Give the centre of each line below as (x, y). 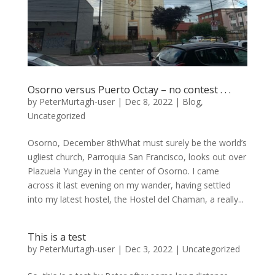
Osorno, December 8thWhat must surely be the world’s (137, 142)
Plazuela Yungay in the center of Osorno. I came (123, 171)
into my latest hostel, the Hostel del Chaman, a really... (135, 199)
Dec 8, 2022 (148, 101)
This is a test (56, 237)
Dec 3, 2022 (148, 249)
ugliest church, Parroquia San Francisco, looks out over (137, 157)
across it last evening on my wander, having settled (129, 185)
